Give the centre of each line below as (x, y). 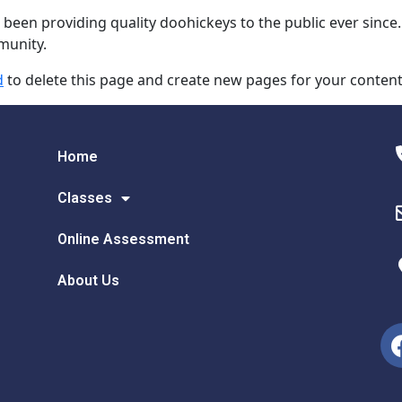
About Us (88, 280)
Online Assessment (123, 239)
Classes (84, 198)
